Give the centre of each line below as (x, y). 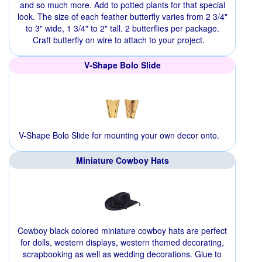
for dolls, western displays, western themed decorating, (122, 242)
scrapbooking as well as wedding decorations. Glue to (122, 254)
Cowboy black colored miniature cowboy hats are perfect (122, 231)
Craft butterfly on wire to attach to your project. (119, 40)
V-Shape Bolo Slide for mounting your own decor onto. (119, 135)
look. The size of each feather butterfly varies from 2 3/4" (122, 17)
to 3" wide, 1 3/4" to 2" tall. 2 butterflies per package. (122, 28)
